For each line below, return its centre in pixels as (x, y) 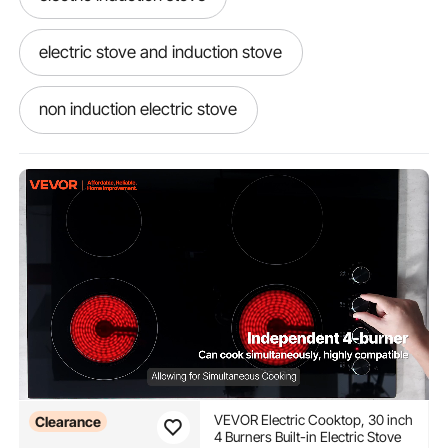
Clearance (67, 421)
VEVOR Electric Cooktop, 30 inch (313, 419)
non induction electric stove (138, 109)
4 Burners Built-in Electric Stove (307, 436)
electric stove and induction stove (161, 52)
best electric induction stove (141, 166)
